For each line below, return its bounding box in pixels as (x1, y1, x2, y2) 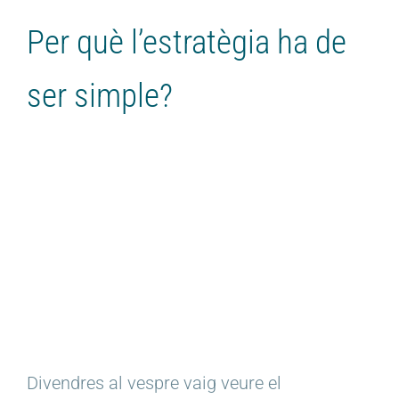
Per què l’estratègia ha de (27, 23, 346, 62)
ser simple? (27, 77, 173, 116)
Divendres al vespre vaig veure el (27, 372, 281, 395)
